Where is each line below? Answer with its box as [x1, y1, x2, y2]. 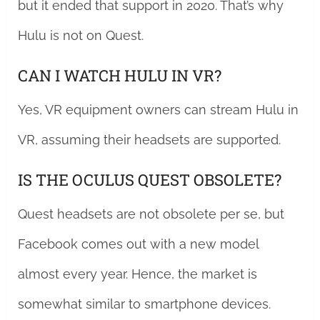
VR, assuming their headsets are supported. [17, 132, 281, 147]
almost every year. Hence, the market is [17, 266, 257, 281]
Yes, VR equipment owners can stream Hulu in [17, 102, 299, 117]
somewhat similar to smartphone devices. [17, 296, 271, 311]
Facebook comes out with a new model [17, 236, 259, 251]
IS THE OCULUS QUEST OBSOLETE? [17, 169, 281, 190]
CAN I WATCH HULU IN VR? [17, 65, 221, 86]
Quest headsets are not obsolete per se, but [17, 206, 284, 221]
